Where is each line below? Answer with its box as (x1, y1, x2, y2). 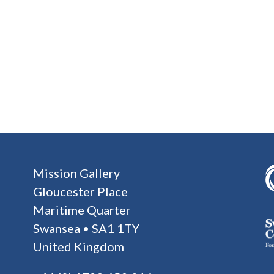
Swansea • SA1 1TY (33, 221, 139, 235)
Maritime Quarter (33, 202, 131, 217)
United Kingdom (33, 239, 124, 254)
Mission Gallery (33, 166, 120, 180)
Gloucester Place (33, 184, 128, 199)
